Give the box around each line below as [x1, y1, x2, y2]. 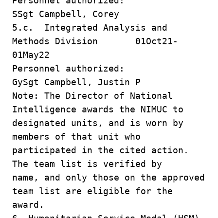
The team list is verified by [12, 159, 162, 169]
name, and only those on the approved [12, 172, 205, 182]
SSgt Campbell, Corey [12, 9, 119, 19]
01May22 [12, 50, 50, 60]
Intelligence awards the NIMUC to [12, 104, 183, 114]
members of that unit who [12, 131, 141, 142]
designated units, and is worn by [12, 118, 183, 128]
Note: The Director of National [12, 91, 173, 101]
